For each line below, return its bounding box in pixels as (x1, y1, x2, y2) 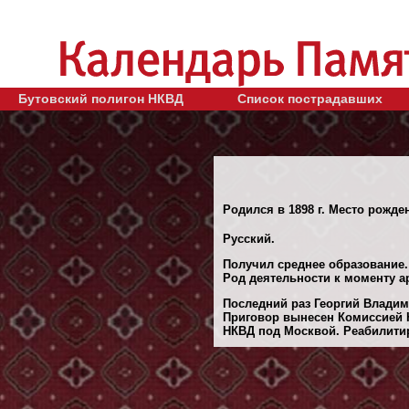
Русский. (223, 231, 275, 246)
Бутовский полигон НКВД (18, 90, 184, 106)
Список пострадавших (237, 90, 383, 106)
